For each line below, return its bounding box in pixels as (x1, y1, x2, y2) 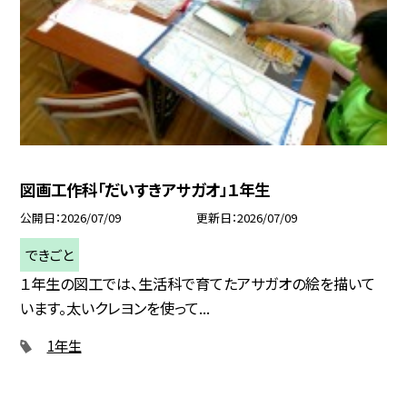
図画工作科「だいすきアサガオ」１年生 (20, 178, 271, 202)
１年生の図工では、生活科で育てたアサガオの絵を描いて (20, 272, 376, 294)
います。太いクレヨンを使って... (20, 296, 211, 319)
